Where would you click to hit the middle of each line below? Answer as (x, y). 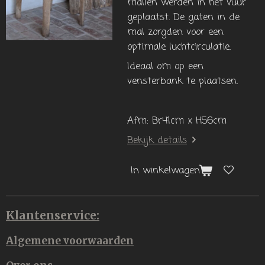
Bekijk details (157, 141)
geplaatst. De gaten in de (183, 17)
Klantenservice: (53, 216)
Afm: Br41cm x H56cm (177, 121)
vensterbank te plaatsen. (182, 82)
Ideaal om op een (165, 67)
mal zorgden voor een (175, 32)
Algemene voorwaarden (70, 241)
